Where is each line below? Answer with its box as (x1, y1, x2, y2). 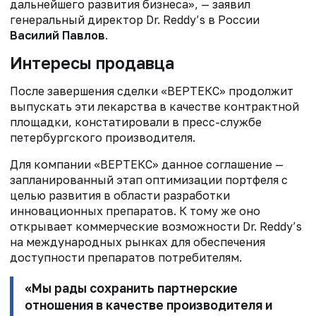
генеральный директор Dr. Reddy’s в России (10, 13, 260, 28)
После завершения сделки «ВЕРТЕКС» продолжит (10, 84, 293, 99)
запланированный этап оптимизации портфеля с (10, 173, 288, 188)
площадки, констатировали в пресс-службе (10, 115, 262, 130)
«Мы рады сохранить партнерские (25, 281, 238, 296)
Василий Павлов (10, 28, 105, 43)
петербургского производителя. (10, 130, 195, 145)
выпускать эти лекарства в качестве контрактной (10, 99, 299, 114)
